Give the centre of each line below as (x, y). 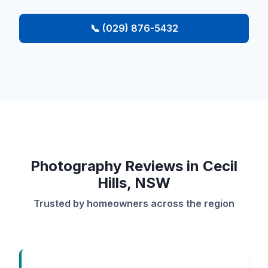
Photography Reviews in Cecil (134, 166)
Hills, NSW (134, 183)
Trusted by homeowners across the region (134, 203)
